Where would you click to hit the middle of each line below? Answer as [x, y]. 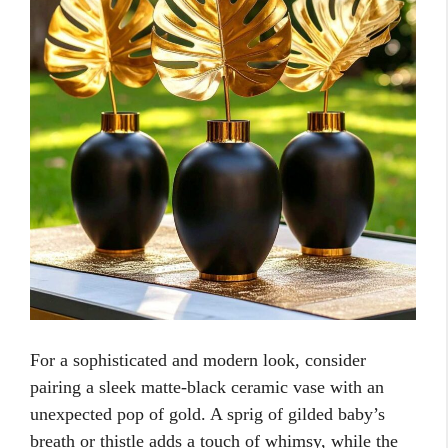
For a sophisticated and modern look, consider [198, 360]
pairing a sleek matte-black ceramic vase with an [207, 387]
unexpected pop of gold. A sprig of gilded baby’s [207, 414]
